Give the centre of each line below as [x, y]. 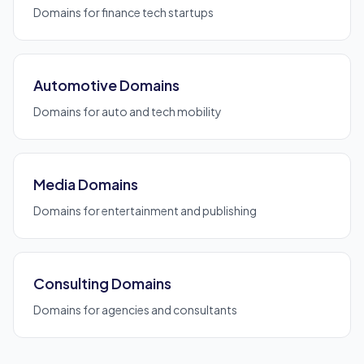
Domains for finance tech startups [123, 12]
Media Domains [86, 184]
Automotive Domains [106, 85]
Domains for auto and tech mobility [128, 111]
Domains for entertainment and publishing [145, 210]
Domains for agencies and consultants [135, 310]
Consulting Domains [102, 283]
